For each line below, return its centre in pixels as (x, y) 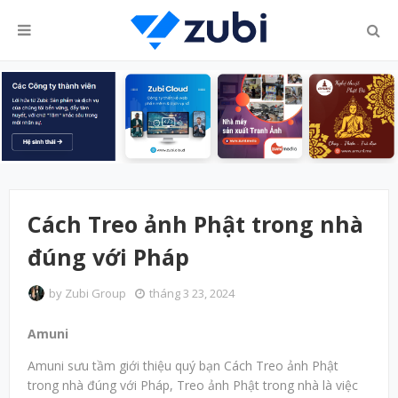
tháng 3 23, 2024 (192, 294)
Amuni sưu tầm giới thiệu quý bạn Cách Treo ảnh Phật (183, 366)
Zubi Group (96, 294)
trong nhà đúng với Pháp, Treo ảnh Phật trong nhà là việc (193, 386)
